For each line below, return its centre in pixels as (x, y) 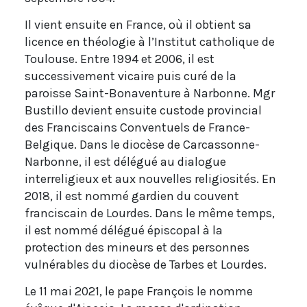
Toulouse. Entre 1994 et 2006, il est (120, 59)
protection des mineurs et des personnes (137, 247)
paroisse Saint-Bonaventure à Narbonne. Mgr (150, 93)
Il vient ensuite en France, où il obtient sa (138, 24)
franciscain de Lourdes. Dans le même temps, (150, 213)
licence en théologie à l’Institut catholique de (150, 41)
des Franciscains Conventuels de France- (137, 127)
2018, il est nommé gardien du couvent (132, 196)
